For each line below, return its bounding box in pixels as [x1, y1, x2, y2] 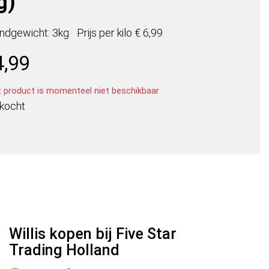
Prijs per [77, 26, 117, 40]
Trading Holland [9, 241, 119, 259]
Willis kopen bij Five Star [9, 225, 177, 243]
